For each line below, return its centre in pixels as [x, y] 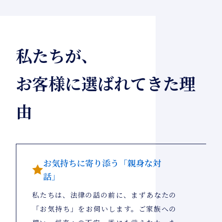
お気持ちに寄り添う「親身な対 [102, 163]
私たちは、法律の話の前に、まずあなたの [104, 195]
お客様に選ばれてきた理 [106, 83]
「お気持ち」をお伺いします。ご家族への [104, 209]
